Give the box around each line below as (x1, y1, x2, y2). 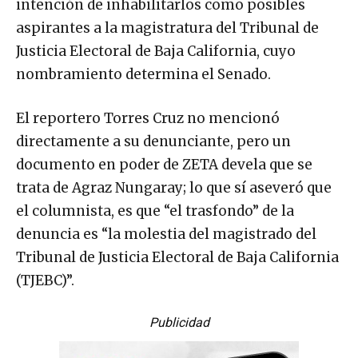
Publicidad (149, 314, 209, 330)
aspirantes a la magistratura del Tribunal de (16, 18, 319, 37)
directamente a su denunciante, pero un (16, 132, 291, 150)
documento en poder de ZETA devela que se (16, 155, 312, 173)
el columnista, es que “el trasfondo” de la (16, 201, 294, 220)
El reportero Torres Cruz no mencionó (16, 109, 280, 127)
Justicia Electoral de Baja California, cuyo (16, 42, 296, 60)
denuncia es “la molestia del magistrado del (16, 225, 316, 243)
